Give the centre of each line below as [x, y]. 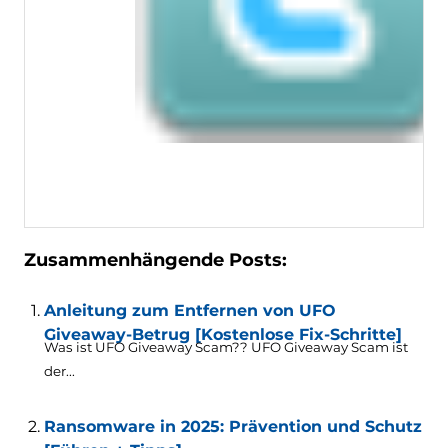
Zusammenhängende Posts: [155, 260]
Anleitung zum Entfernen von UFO [189, 311]
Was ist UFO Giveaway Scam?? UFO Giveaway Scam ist [225, 347]
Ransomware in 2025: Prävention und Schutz [232, 427]
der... [59, 371]
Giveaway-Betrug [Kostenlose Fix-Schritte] [222, 335]
